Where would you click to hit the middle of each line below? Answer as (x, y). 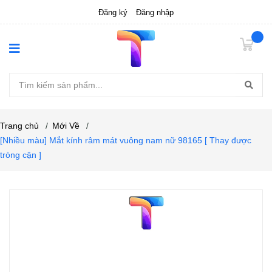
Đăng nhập (155, 12)
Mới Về (66, 125)
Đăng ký (113, 12)
